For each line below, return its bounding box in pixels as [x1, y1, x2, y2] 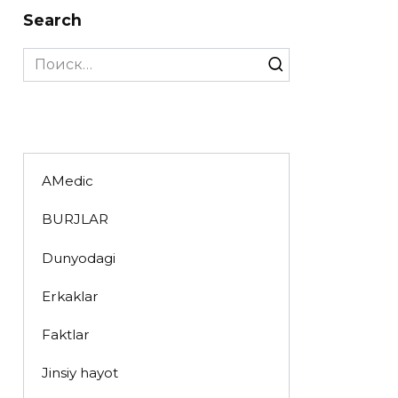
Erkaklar [41, 287, 99, 305]
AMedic [41, 172, 93, 190]
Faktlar [41, 326, 90, 344]
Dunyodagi [41, 249, 115, 267]
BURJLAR [41, 211, 108, 228]
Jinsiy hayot [41, 364, 118, 382]
